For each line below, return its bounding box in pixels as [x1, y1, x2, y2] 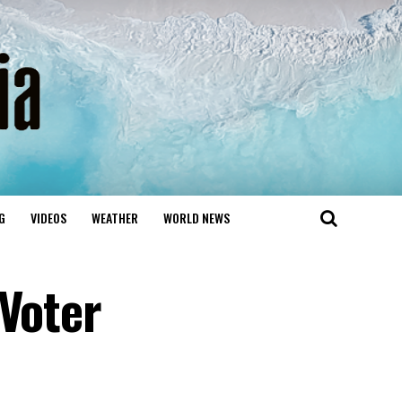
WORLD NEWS [162, 208, 230, 227]
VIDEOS [30, 208, 66, 227]
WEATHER [91, 208, 138, 227]
